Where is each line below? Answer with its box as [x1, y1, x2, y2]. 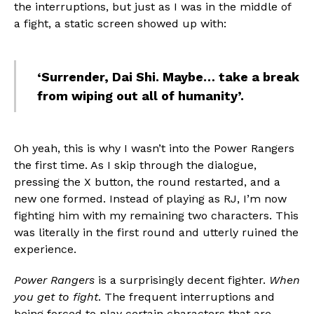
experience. [14, 242, 80, 256]
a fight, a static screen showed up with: [14, 16, 230, 30]
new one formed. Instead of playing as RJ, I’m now [14, 191, 287, 205]
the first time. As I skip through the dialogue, [14, 158, 257, 172]
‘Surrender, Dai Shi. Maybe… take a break [37, 69, 299, 84]
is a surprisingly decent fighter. [95, 273, 269, 287]
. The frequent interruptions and [98, 289, 275, 303]
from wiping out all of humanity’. [37, 88, 247, 103]
